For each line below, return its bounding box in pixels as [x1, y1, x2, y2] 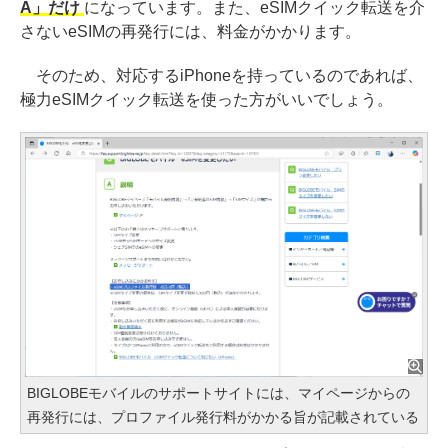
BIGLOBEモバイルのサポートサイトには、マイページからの [27, 385, 410, 402]
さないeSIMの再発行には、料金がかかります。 [20, 23, 361, 41]
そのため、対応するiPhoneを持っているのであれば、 [20, 67, 423, 85]
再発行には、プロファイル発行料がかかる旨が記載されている [27, 409, 419, 426]
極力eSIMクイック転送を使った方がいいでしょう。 [20, 91, 393, 109]
